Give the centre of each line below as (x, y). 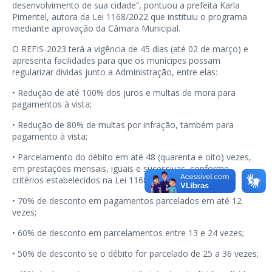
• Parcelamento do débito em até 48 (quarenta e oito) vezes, (132, 157)
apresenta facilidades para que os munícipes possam (116, 60)
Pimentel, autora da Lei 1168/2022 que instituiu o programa (130, 17)
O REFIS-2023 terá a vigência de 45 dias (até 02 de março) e (130, 49)
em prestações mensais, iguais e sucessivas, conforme (121, 168)
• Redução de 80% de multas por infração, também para (123, 125)
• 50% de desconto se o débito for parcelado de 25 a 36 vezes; (135, 253)
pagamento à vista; (50, 136)
